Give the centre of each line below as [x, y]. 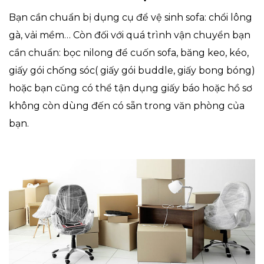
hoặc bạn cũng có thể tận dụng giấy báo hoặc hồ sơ [131, 88]
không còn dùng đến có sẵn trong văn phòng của [127, 105]
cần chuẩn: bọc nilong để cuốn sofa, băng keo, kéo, [129, 52]
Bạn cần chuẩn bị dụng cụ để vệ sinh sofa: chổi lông [131, 17]
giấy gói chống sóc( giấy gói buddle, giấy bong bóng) [132, 70]
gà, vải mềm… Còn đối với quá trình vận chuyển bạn [130, 35]
